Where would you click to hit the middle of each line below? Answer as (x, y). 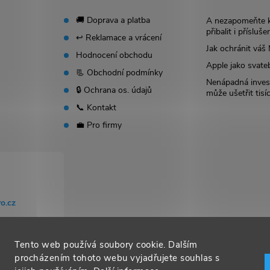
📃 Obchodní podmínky (120, 73)
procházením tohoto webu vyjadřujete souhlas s (117, 258)
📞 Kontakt (96, 108)
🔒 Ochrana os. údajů (114, 90)
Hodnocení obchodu (115, 55)
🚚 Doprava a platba (113, 20)
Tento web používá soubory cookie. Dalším (106, 245)
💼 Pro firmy (99, 125)
